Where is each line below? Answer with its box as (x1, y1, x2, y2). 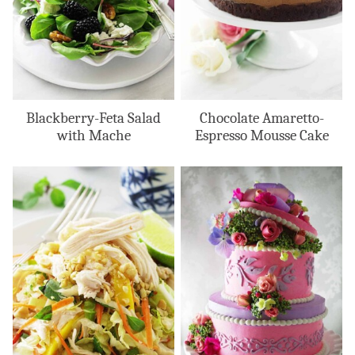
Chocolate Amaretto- (199, 109, 324, 128)
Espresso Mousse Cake (194, 127, 329, 145)
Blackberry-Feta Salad (26, 109, 161, 128)
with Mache (56, 127, 131, 145)
